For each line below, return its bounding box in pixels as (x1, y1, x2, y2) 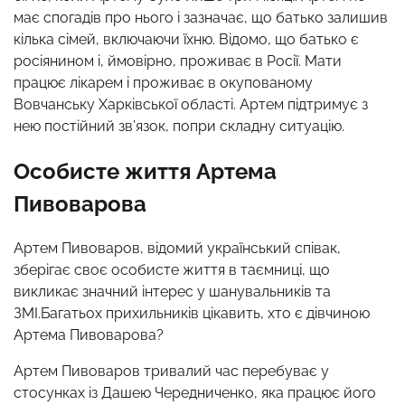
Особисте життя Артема (14, 157, 277, 184)
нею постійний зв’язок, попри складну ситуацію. (14, 117, 344, 135)
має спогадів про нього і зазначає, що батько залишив (14, 8, 388, 26)
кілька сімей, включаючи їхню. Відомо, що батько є (14, 30, 359, 48)
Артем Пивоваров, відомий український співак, (14, 240, 341, 258)
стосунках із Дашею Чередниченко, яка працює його (14, 384, 376, 402)
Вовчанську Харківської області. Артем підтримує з (14, 95, 368, 113)
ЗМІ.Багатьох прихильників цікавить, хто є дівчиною (14, 305, 370, 323)
